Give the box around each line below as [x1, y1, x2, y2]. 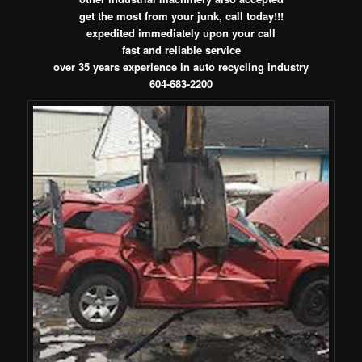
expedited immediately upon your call [86, 24, 276, 40]
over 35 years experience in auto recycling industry [53, 58, 309, 74]
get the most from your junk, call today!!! [78, 7, 284, 23]
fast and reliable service [121, 41, 241, 57]
